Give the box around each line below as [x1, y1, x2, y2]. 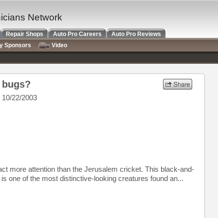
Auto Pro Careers [53, 31, 102, 37]
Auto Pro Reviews [111, 31, 161, 37]
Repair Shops [6, 31, 43, 37]
